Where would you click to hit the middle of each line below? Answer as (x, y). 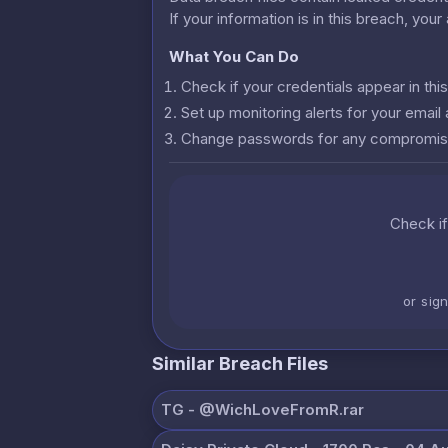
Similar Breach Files (240, 363)
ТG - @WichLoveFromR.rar (262, 409)
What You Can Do (234, 56)
